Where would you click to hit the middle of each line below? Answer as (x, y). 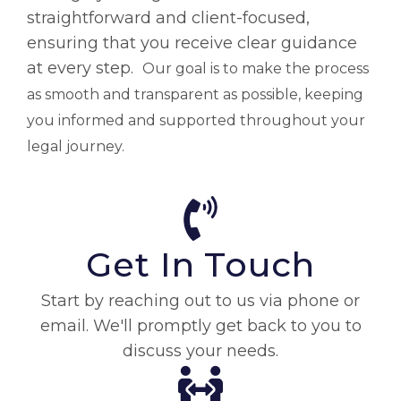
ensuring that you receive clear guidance (192, 43)
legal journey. (76, 146)
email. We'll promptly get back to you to (200, 326)
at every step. (85, 68)
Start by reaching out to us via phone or (200, 301)
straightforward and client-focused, (168, 17)
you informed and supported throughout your (196, 120)
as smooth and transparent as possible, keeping (195, 94)
